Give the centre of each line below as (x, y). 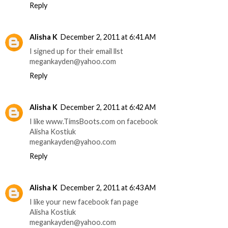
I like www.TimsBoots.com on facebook (94, 122)
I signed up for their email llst (76, 51)
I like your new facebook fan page (84, 202)
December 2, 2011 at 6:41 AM (108, 37)
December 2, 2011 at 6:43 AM (108, 188)
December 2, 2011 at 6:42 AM (108, 107)
